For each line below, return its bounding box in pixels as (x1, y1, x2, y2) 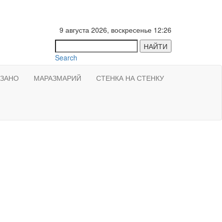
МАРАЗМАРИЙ (34, 73, 81, 83)
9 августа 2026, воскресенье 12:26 (59, 25, 171, 35)
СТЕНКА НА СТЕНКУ (96, 73, 164, 83)
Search (55, 53, 77, 62)
